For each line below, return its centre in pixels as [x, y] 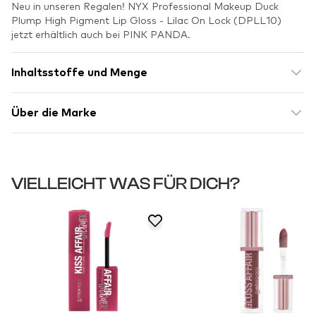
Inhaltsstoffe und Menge [79, 73]
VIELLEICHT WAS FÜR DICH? [126, 184]
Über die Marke [54, 113]
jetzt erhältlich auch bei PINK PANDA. [101, 34]
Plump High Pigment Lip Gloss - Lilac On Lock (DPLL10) [146, 20]
